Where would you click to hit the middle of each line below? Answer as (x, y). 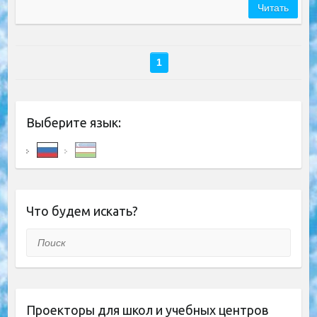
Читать (273, 8)
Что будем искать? (82, 211)
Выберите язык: (73, 123)
